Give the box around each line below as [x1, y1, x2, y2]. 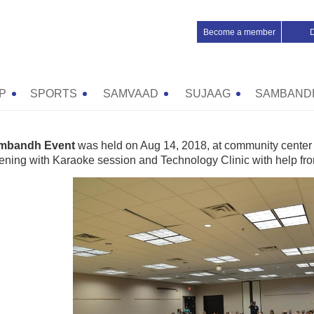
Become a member [203, 27, 275, 37]
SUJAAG [184, 88, 231, 100]
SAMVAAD [102, 88, 158, 100]
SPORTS [29, 88, 77, 100]
